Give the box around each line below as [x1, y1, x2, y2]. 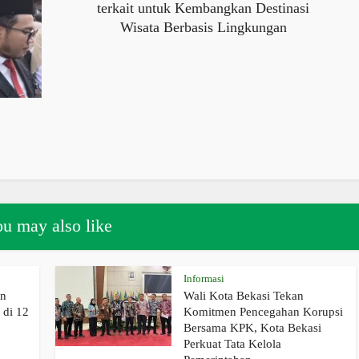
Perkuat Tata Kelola [184, 337, 281, 351]
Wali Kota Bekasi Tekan [184, 289, 304, 303]
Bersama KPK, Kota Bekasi [184, 321, 321, 335]
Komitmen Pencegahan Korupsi [184, 305, 343, 319]
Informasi [184, 272, 224, 285]
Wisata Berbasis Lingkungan [119, 18, 287, 35]
